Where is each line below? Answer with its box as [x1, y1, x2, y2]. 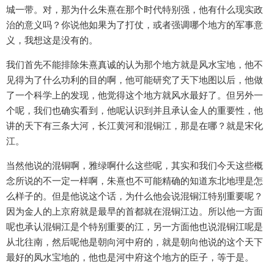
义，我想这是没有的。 [6, 34, 98, 46]
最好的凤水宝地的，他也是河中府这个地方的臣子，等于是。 [6, 251, 254, 264]
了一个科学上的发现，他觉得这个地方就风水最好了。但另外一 [6, 89, 263, 102]
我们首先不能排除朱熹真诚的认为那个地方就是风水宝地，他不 [6, 59, 263, 71]
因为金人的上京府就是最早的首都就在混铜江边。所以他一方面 [6, 206, 263, 218]
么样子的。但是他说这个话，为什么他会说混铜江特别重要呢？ [6, 190, 263, 202]
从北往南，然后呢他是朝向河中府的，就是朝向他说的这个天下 [6, 236, 263, 248]
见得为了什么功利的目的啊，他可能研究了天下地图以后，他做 [6, 74, 263, 86]
